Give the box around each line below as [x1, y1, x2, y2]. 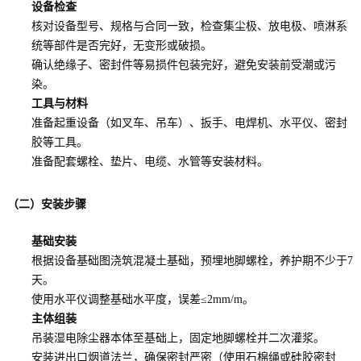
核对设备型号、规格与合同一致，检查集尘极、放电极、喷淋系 [31, 20, 347, 33]
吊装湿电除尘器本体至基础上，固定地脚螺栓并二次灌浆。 [31, 332, 325, 345]
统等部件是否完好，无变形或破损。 [31, 39, 212, 52]
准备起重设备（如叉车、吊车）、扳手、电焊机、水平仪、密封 [31, 117, 347, 130]
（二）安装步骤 [6, 198, 86, 211]
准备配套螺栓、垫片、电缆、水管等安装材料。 [31, 156, 268, 168]
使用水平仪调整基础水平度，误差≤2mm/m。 [31, 293, 254, 306]
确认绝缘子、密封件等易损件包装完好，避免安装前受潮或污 [31, 59, 336, 72]
